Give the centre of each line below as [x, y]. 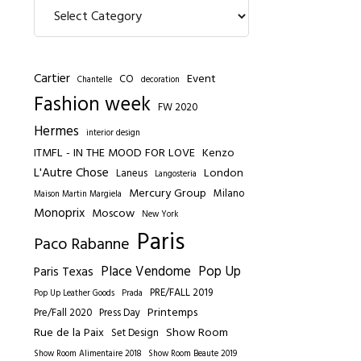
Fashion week [93, 105]
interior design [114, 133]
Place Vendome [146, 272]
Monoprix [60, 213]
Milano [229, 193]
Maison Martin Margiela [78, 194]
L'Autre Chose [72, 173]
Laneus [132, 173]
